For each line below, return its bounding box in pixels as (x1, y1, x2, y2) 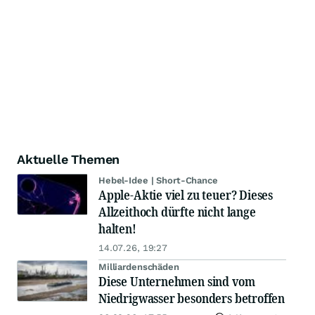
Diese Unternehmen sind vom (98, 273, 255, 290)
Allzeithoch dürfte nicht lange (98, 203, 256, 220)
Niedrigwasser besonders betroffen (98, 290, 285, 307)
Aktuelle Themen (17, 152, 120, 167)
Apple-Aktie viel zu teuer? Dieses (98, 186, 274, 203)
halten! (98, 220, 136, 237)
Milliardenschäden (98, 262, 179, 272)
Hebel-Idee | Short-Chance (98, 175, 218, 186)
